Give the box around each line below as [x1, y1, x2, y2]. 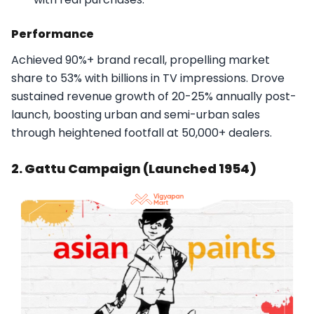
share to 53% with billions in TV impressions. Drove [11, 70, 285, 87]
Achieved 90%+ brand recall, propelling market [11, 52, 270, 69]
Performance [11, 26, 94, 43]
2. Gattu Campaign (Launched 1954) [11, 160, 257, 178]
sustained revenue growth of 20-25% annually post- [11, 88, 296, 105]
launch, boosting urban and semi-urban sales [11, 107, 260, 123]
